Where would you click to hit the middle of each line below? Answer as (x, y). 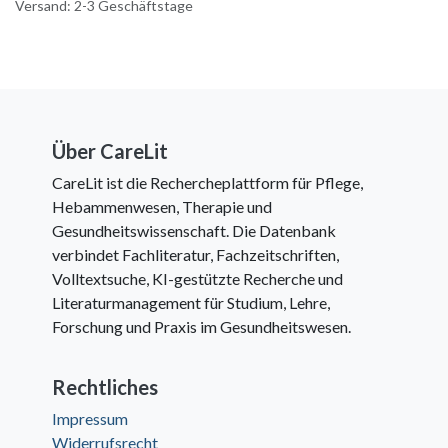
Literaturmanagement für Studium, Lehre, (191, 302)
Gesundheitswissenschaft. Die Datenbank (194, 230)
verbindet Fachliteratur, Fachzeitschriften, (196, 254)
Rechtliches (105, 386)
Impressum (90, 418)
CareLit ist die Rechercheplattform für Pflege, (208, 182)
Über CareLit (110, 150)
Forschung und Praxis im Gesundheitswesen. (202, 326)
